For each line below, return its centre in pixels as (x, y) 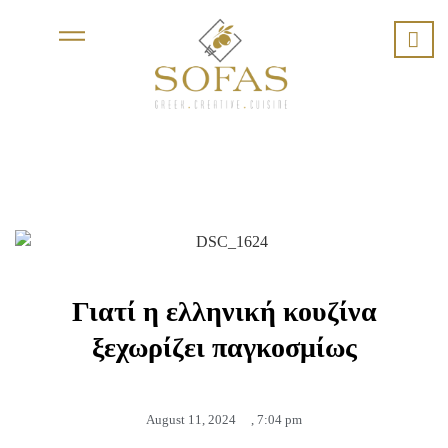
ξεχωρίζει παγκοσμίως (224, 348)
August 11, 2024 (191, 420)
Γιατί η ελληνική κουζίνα (224, 312)
